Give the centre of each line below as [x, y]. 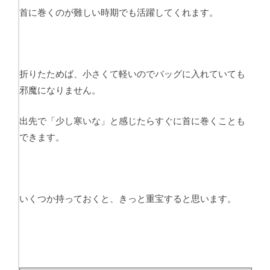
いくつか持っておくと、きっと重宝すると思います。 [128, 199]
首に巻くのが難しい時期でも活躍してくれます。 [119, 12]
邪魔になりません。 [60, 90]
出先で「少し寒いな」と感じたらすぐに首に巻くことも [132, 121]
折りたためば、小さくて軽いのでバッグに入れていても [132, 74]
